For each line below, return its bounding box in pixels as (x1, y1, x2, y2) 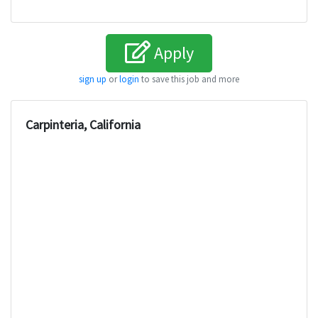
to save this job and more (139, 73, 239, 85)
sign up (79, 73, 106, 85)
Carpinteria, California (26, 116, 141, 133)
